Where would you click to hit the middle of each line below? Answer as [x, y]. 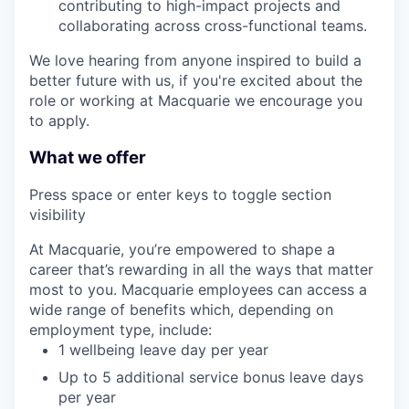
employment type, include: [121, 330]
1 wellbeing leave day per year [163, 350]
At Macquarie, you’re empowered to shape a [182, 250]
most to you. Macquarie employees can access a [198, 290]
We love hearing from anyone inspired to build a [195, 60]
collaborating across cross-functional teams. [213, 25]
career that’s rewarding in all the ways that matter [201, 270]
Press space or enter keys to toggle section [180, 195]
